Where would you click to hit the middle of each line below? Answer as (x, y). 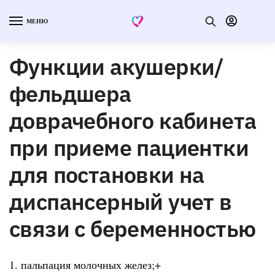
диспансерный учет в (121, 201)
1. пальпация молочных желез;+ (85, 264)
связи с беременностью (133, 228)
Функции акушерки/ (117, 66)
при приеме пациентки (129, 147)
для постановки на (107, 174)
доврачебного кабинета (133, 120)
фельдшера (70, 93)
